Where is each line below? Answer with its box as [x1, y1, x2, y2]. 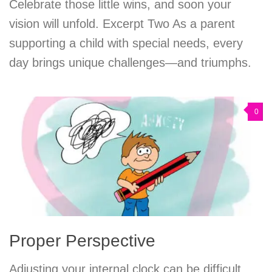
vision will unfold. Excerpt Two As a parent [9, 16, 235, 30]
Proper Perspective [9, 231, 155, 251]
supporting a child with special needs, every [9, 36, 243, 50]
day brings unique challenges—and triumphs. [9, 55, 251, 69]
